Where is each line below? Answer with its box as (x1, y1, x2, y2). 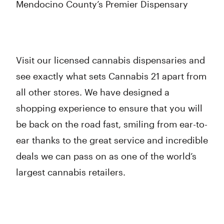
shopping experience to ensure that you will (16, 102, 202, 113)
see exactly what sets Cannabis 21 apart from (16, 70, 206, 81)
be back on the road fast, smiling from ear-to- (16, 118, 207, 129)
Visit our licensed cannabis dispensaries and (16, 54, 205, 65)
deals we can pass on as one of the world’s (16, 150, 196, 161)
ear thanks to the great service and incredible (16, 134, 208, 145)
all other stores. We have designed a (16, 86, 169, 97)
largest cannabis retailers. (16, 166, 125, 177)
